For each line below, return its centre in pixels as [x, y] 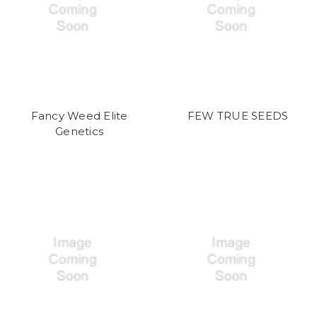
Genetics [79, 131]
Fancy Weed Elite [79, 115]
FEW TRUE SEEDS [238, 115]
